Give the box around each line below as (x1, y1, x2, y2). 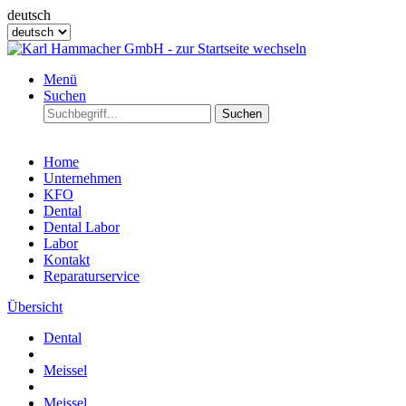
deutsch (7, 7, 51, 23)
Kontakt (43, 252, 90, 267)
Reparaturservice (43, 268, 140, 284)
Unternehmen (43, 170, 121, 186)
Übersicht (7, 299, 63, 314)
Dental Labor (43, 219, 120, 235)
